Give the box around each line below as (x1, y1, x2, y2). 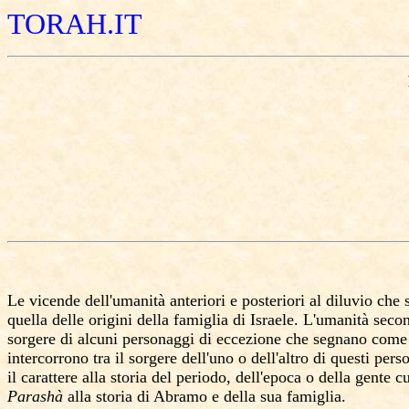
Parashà (7, 387, 68, 405)
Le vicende (7, 291, 85, 309)
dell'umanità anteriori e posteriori (85, 291, 305, 309)
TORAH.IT (7, 7, 142, 40)
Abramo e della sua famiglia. (153, 387, 346, 405)
